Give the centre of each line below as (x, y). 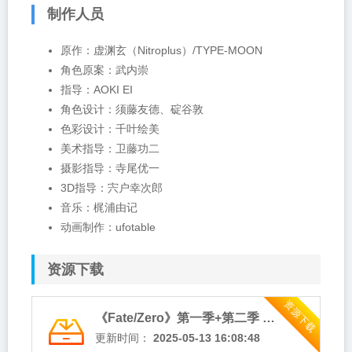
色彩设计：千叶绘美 (110, 129)
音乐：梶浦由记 (99, 207)
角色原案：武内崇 (104, 70)
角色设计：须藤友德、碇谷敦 (132, 109)
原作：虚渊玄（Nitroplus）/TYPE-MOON (161, 50)
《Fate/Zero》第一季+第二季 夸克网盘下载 (269, 317)
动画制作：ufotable (108, 227)
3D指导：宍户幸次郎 (111, 188)
